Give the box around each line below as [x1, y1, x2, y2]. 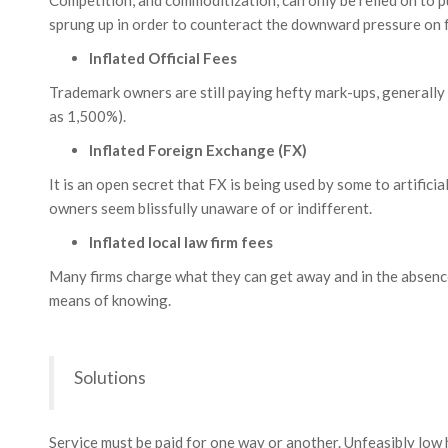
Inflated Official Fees [88, 49, 237, 67]
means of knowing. [48, 291, 171, 309]
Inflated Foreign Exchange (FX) [88, 141, 307, 159]
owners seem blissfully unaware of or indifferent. [48, 199, 372, 217]
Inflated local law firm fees [88, 233, 273, 251]
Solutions [73, 367, 146, 388]
